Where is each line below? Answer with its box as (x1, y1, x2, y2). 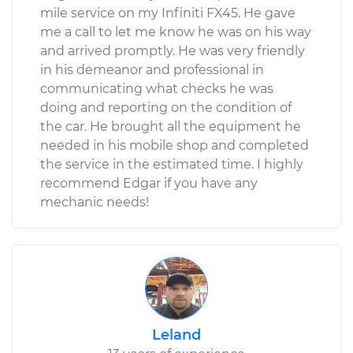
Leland (152, 325, 201, 344)
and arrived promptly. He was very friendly (40, 43, 305, 58)
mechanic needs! (40, 194, 149, 210)
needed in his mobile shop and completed (40, 137, 309, 153)
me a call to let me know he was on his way (40, 24, 311, 39)
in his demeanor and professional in (40, 61, 264, 77)
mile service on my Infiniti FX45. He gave (40, 5, 295, 20)
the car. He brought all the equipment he (40, 118, 301, 134)
